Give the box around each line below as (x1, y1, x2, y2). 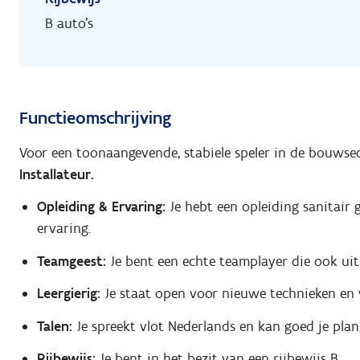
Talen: (36, 317, 72, 335)
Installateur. (19, 165, 94, 183)
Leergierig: (36, 284, 100, 303)
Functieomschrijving (19, 107, 171, 129)
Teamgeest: (36, 252, 106, 270)
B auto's (45, 14, 93, 33)
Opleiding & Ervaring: (36, 198, 166, 216)
